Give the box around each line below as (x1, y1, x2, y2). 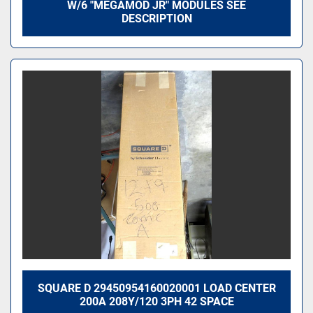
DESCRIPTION (121, 11, 192, 25)
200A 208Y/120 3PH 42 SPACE (79, 294, 234, 308)
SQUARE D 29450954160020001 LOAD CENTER (37, 281, 276, 295)
